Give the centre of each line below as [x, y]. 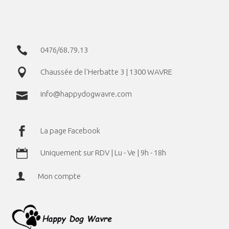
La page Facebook [71, 130]
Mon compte [60, 176]
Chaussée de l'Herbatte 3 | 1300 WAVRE [107, 72]
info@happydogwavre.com [86, 94]
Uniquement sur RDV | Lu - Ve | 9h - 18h [104, 152]
